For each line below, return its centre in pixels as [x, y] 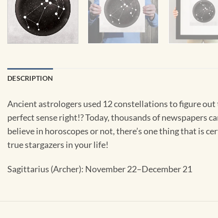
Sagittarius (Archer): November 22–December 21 [100, 169]
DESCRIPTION [30, 78]
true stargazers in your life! [58, 145]
